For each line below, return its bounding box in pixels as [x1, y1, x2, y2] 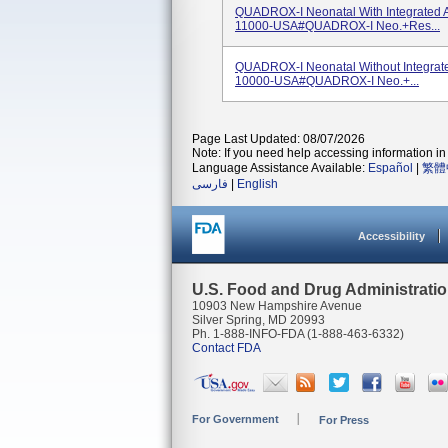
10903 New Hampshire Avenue [192, 299, 362, 313]
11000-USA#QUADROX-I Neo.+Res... [235, 19, 440, 33]
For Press [319, 414, 369, 426]
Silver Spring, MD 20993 [192, 313, 325, 327]
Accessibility [358, 230, 425, 242]
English [237, 177, 278, 191]
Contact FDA [192, 341, 261, 355]
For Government [192, 413, 279, 425]
